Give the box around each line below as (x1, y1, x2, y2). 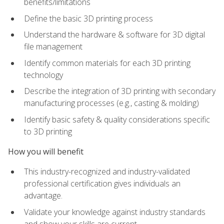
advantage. (24, 190, 62, 201)
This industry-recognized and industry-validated (24, 166, 190, 177)
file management (24, 41, 82, 52)
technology (24, 69, 63, 80)
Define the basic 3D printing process (24, 12, 153, 24)
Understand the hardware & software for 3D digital (24, 29, 205, 40)
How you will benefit (8, 146, 83, 157)
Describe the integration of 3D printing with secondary (24, 85, 215, 97)
